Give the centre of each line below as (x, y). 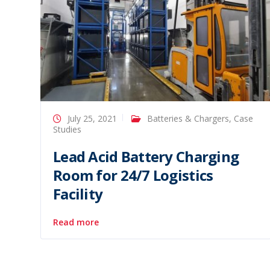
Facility (78, 194)
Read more (76, 222)
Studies (67, 129)
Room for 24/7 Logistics (133, 175)
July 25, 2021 (92, 118)
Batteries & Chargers (188, 118)
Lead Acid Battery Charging (146, 156)
